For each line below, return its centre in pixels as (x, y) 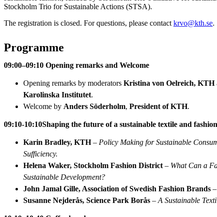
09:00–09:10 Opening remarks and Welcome (77, 65)
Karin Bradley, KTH (57, 142)
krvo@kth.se (193, 23)
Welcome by (43, 106)
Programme (34, 47)
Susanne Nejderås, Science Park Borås (87, 200)
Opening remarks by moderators (73, 83)
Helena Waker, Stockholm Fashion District (94, 165)
